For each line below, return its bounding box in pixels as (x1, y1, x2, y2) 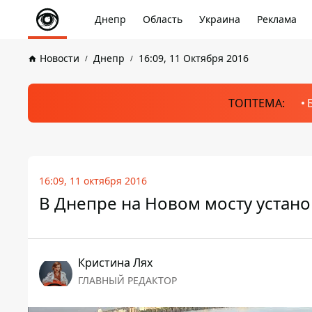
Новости (40, 52, 79, 65)
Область (143, 13, 182, 26)
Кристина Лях (78, 255, 153, 270)
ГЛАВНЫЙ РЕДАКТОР (78, 274, 177, 287)
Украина (199, 13, 240, 26)
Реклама (257, 13, 297, 26)
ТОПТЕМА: (228, 95, 285, 111)
